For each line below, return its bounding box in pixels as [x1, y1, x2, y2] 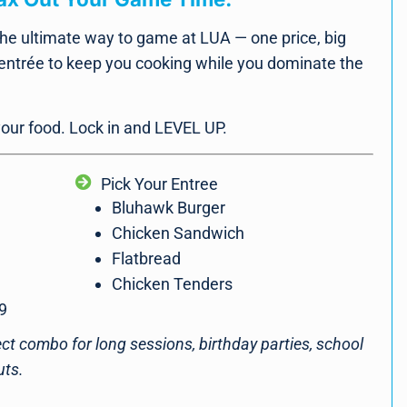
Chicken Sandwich [112, 223, 245, 243]
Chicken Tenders [112, 274, 233, 294]
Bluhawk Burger [112, 198, 226, 218]
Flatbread [112, 249, 182, 269]
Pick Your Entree [100, 174, 218, 194]
